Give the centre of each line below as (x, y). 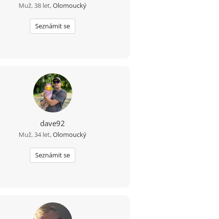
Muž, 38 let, (36, 5)
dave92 (53, 123)
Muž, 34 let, (36, 134)
